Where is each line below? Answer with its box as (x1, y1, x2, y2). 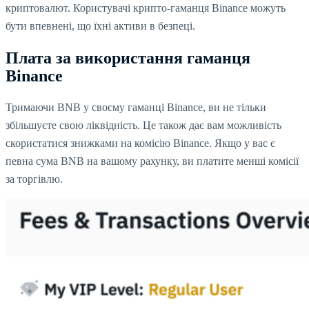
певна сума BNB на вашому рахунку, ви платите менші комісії (6, 154, 299, 167)
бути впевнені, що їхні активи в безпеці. (6, 19, 195, 32)
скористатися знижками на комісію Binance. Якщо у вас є (6, 137, 275, 149)
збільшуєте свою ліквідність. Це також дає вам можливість (6, 119, 281, 131)
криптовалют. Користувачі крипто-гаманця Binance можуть (6, 1, 286, 14)
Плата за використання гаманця (6, 48, 250, 67)
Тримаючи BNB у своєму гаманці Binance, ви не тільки (6, 101, 266, 113)
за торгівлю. (6, 172, 63, 185)
